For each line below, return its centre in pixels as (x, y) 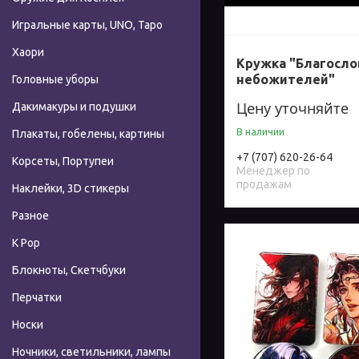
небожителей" (286, 80)
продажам (264, 185)
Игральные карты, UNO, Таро (87, 25)
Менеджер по (273, 171)
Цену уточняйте (292, 109)
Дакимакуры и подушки (74, 107)
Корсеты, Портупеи (63, 161)
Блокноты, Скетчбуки (69, 270)
